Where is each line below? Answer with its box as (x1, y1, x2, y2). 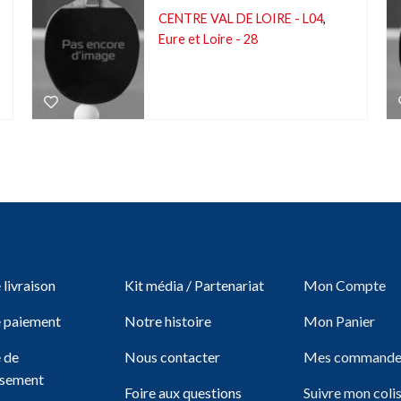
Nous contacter (124, 348, 220, 365)
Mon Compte (303, 277, 386, 294)
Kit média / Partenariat (124, 277, 264, 294)
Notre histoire (124, 312, 211, 329)
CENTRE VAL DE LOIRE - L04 (158, 11, 323, 26)
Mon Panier (303, 312, 375, 329)
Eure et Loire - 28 (158, 31, 258, 47)
